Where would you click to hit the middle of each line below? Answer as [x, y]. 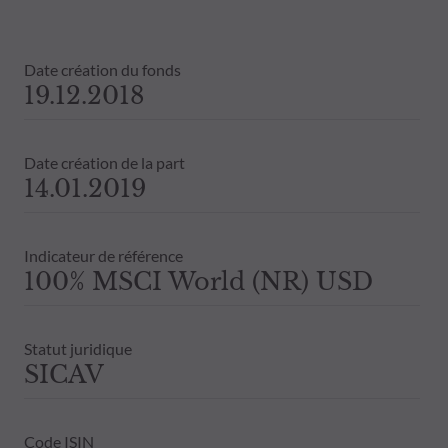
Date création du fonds [102, 69]
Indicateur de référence [103, 255]
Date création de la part [104, 162]
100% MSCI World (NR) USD [198, 281]
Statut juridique [78, 348]
